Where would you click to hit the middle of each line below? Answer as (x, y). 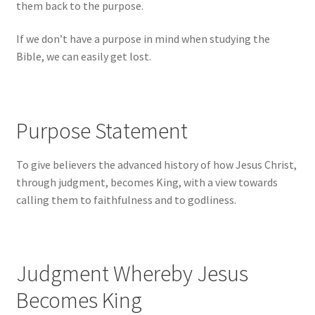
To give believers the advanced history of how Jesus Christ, (156, 164)
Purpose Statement (102, 130)
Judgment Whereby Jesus (132, 274)
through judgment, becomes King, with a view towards (147, 182)
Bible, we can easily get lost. (83, 57)
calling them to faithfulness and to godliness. (126, 199)
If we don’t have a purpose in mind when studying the (143, 39)
